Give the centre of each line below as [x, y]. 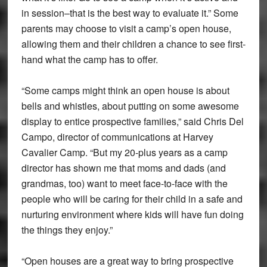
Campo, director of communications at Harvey [117, 136]
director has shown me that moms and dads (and [123, 167]
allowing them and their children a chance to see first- [133, 44]
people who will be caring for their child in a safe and [132, 198]
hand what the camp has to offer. [89, 59]
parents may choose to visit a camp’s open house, [126, 28]
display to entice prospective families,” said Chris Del [132, 121]
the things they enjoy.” [67, 229]
